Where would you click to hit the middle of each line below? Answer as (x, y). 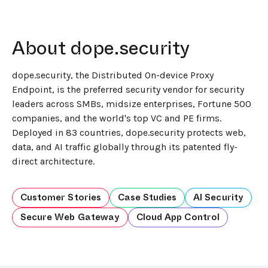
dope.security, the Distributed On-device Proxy (113, 75)
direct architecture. (53, 161)
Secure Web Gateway (70, 217)
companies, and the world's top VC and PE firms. (117, 118)
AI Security (218, 197)
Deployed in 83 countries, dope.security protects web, (129, 132)
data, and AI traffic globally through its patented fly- (125, 147)
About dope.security (101, 48)
